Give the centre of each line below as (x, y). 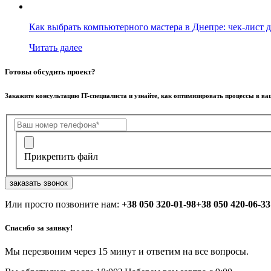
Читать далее (56, 48)
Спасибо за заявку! (39, 227)
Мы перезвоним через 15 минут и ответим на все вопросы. (127, 252)
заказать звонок (39, 183)
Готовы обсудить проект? (50, 71)
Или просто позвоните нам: (63, 204)
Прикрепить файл (61, 156)
